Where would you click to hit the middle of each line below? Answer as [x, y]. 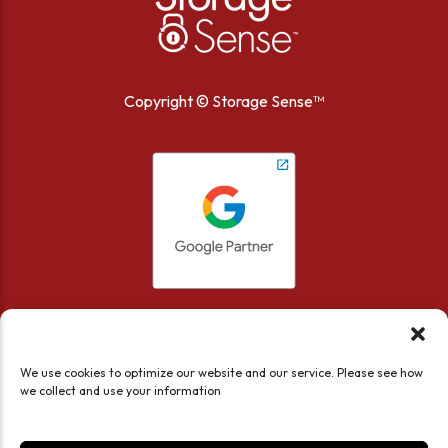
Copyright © [168, 100]
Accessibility [152, 427]
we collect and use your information [120, 390]
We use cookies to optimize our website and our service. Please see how [221, 372]
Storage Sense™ [268, 100]
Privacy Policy [270, 427]
